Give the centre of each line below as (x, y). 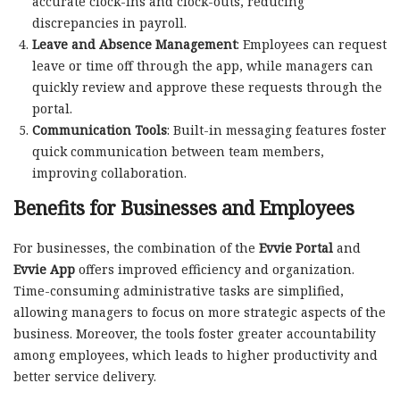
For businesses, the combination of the (136, 248)
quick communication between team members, (178, 151)
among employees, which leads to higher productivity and (196, 355)
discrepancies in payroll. (109, 22)
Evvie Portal (296, 248)
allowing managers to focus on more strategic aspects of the (200, 312)
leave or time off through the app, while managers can (202, 65)
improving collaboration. (109, 172)
